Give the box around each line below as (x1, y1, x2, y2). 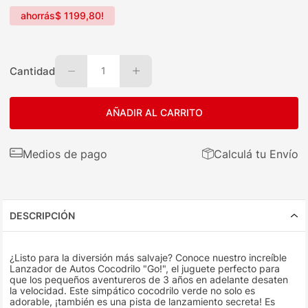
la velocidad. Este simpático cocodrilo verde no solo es (10, 285, 256, 297)
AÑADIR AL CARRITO (105, 107, 203, 119)
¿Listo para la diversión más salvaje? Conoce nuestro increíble (10, 252, 287, 264)
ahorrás (21, 9, 56, 21)
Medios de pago (23, 146, 108, 161)
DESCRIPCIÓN (10, 210, 76, 222)
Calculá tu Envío (213, 146, 298, 161)
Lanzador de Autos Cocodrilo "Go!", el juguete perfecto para (10, 263, 280, 275)
